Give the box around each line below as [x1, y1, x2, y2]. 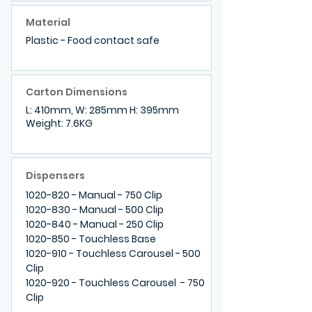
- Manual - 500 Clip [70, 203, 164, 217]
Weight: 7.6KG [26, 116, 93, 130]
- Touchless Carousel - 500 [67, 247, 201, 260]
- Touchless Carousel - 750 [70, 276, 205, 290]
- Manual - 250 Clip [71, 217, 164, 231]
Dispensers [26, 169, 85, 182]
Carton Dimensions [26, 85, 127, 99]
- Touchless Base [70, 232, 158, 246]
